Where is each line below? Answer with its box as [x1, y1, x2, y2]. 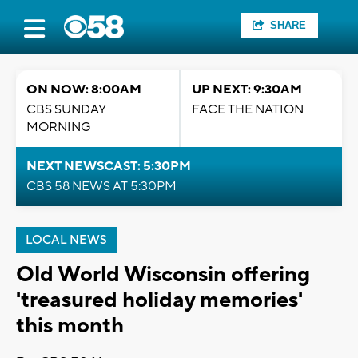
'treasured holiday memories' [16, 286, 303, 314]
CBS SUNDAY [26, 101, 106, 117]
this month [16, 312, 124, 340]
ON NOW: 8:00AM [26, 82, 141, 97]
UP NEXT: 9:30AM [192, 82, 302, 97]
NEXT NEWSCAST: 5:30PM [26, 158, 191, 174]
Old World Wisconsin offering [16, 261, 310, 288]
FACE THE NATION [192, 101, 304, 117]
